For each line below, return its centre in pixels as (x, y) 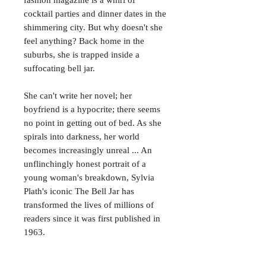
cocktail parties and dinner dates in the (95, 13)
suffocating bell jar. (59, 68)
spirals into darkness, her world (82, 136)
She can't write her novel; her (78, 95)
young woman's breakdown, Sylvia (89, 177)
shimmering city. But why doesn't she (93, 27)
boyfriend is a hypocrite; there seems (92, 109)
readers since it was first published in (92, 218)
